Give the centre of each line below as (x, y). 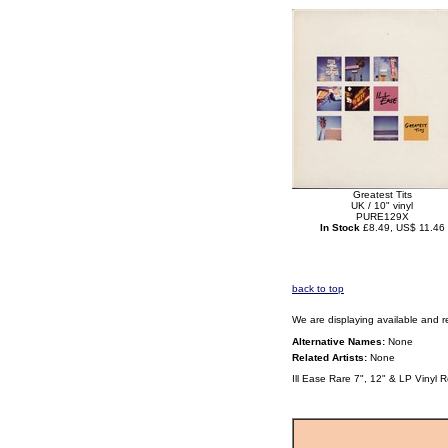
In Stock (339, 227)
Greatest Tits (382, 194)
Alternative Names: (338, 341)
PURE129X (382, 216)
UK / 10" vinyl (382, 205)
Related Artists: (329, 357)
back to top (318, 288)
